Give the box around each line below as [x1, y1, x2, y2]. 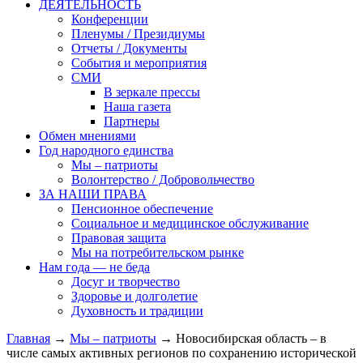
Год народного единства [39, 143, 173, 157]
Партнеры [104, 113, 160, 128]
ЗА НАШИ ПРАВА [39, 186, 147, 201]
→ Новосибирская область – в [156, 331, 327, 345]
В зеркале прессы [104, 84, 200, 99]
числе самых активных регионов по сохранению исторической [6, 345, 357, 360]
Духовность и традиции [71, 303, 203, 318]
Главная [6, 331, 50, 345]
